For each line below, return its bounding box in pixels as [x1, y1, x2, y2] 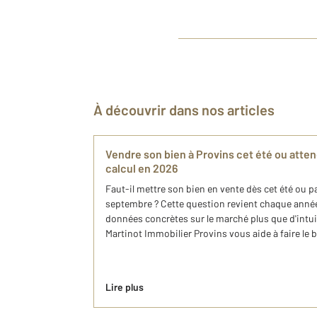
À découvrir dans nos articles [103, 101, 275, 119]
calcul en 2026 [105, 161, 178, 175]
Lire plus [105, 281, 144, 294]
